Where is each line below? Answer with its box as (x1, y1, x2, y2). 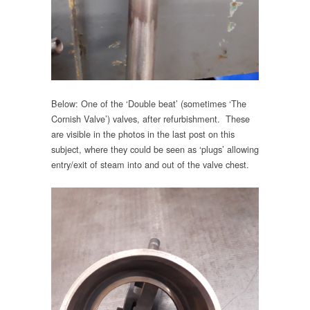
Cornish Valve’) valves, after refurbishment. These (51, 111, 250, 125)
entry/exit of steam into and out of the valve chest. (51, 157, 249, 171)
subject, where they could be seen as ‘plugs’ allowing (51, 142, 259, 156)
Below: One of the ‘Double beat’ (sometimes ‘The (51, 96, 246, 110)
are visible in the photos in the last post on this (51, 127, 235, 140)
